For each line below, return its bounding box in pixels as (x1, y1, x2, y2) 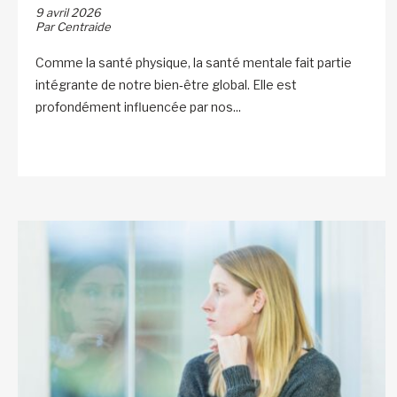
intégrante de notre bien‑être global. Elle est (35, 76, 297, 92)
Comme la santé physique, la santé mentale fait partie (35, 54, 352, 70)
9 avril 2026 (35, 4, 101, 19)
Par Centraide (35, 19, 111, 34)
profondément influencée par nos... (35, 98, 241, 114)
